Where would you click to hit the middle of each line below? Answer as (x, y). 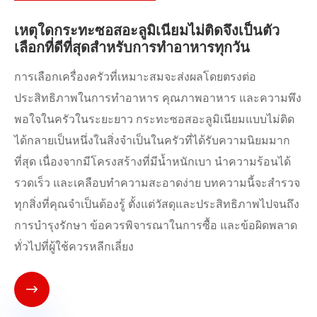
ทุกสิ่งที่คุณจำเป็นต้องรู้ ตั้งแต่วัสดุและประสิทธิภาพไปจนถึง (157, 204)
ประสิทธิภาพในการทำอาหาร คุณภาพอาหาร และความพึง (158, 98)
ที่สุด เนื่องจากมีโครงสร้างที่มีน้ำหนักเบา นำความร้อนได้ (152, 162)
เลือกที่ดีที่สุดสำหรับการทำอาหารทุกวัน (132, 48)
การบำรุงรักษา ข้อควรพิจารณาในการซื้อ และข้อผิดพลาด (156, 226)
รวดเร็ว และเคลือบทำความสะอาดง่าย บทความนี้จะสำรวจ (157, 183)
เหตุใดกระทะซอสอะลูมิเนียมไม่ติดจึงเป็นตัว (147, 31)
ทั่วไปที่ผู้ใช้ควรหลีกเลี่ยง (74, 247)
